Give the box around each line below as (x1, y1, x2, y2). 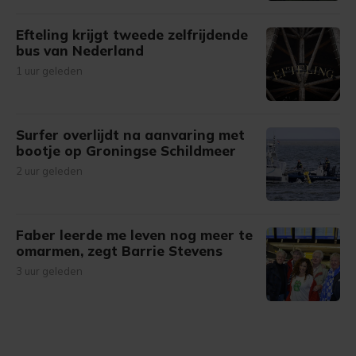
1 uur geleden (16, 64, 83, 77)
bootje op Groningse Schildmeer (16, 142, 236, 159)
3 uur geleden (16, 265, 83, 277)
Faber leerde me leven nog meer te (16, 226, 253, 243)
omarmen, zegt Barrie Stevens (16, 242, 222, 259)
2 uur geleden (16, 164, 83, 177)
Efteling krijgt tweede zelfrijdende (16, 26, 248, 43)
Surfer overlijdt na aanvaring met (16, 126, 245, 143)
